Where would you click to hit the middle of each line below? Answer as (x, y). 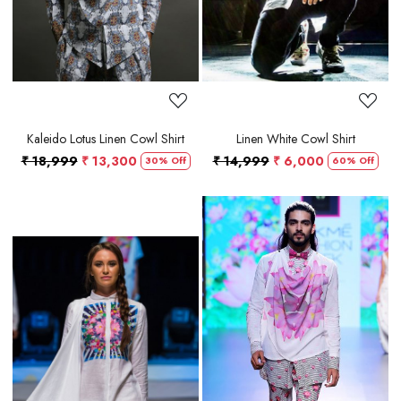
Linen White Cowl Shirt (295, 138)
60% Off (353, 161)
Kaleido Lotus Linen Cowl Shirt (106, 138)
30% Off (165, 161)
